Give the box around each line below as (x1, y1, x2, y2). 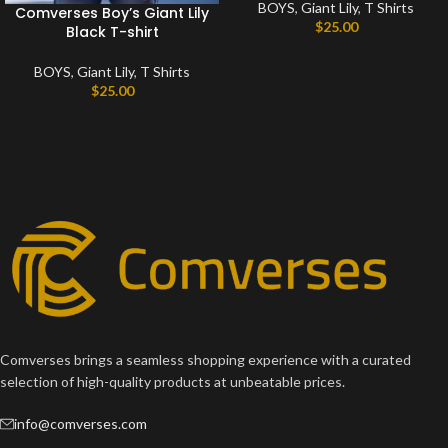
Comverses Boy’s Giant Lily (15, 3, 209, 24)
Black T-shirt (65, 22, 159, 43)
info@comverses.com (14, 415, 147, 433)
